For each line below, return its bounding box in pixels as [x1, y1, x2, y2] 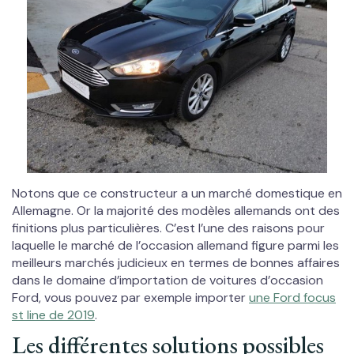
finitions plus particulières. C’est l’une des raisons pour [12, 220, 325, 237]
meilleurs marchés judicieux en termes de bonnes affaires [12, 254, 340, 272]
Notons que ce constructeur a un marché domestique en [12, 185, 342, 202]
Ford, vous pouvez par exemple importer [12, 289, 249, 307]
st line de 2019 [12, 307, 95, 324]
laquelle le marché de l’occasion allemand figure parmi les [12, 237, 339, 254]
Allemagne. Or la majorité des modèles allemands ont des [12, 202, 340, 220]
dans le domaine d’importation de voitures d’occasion [12, 272, 323, 289]
